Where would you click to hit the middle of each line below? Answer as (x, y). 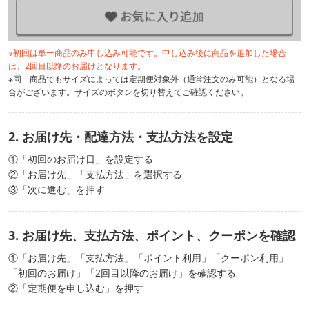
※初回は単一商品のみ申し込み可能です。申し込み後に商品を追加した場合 (147, 52)
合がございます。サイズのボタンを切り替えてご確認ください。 (128, 92)
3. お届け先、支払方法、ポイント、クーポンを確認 (152, 235)
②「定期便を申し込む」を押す (76, 288)
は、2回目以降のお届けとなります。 (77, 66)
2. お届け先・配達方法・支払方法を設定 (121, 136)
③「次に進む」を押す (57, 189)
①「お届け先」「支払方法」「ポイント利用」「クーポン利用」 (148, 257)
